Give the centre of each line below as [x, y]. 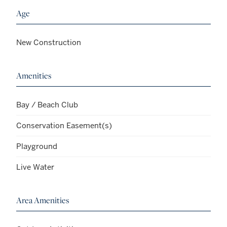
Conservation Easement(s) [64, 125]
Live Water [35, 167]
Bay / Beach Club [47, 104]
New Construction [49, 42]
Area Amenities [43, 200]
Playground [37, 146]
